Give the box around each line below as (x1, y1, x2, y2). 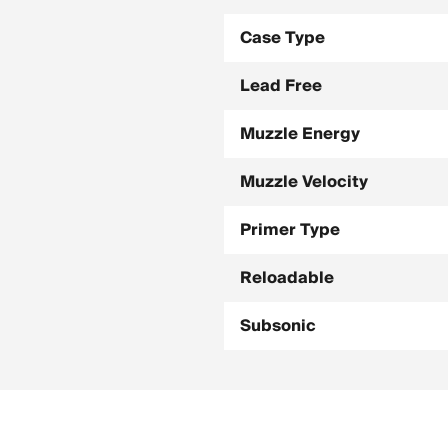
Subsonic (240, 312, 316, 340)
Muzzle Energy (240, 120, 360, 148)
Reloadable (240, 264, 334, 292)
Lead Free (240, 72, 322, 100)
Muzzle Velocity (240, 168, 368, 196)
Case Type (240, 24, 325, 52)
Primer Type (240, 216, 340, 244)
